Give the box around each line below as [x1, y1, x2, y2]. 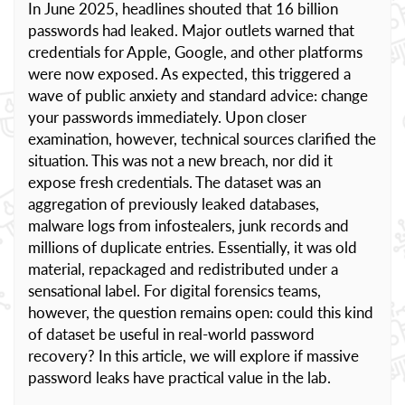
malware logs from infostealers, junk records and [28, 216, 349, 235]
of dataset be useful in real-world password [28, 325, 315, 344]
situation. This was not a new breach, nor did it [28, 151, 333, 170]
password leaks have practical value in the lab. [28, 368, 331, 387]
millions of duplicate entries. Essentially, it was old [28, 238, 357, 257]
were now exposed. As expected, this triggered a [28, 64, 351, 83]
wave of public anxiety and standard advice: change [28, 86, 368, 105]
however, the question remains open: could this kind [28, 303, 373, 322]
